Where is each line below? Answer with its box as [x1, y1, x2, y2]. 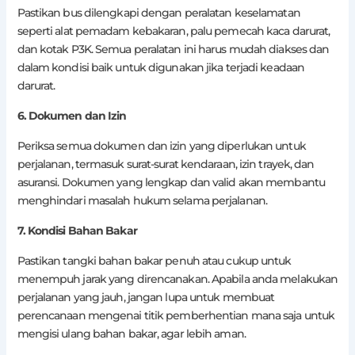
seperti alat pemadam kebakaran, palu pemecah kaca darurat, [17, 24, 330, 39]
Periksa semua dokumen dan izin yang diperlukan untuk [17, 139, 306, 154]
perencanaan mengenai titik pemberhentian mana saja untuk [17, 308, 335, 323]
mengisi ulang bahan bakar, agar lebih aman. [17, 326, 246, 342]
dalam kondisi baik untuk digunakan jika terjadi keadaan [17, 60, 305, 75]
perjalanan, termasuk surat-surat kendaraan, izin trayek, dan [17, 157, 315, 172]
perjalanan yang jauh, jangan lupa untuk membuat [17, 290, 275, 305]
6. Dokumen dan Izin [17, 109, 127, 124]
